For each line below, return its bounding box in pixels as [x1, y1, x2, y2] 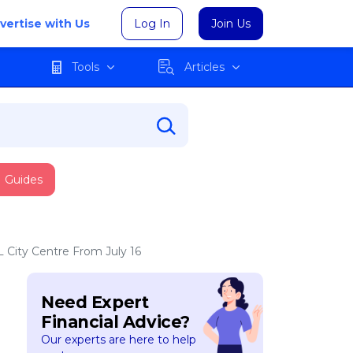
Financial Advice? [41, 312, 190, 332]
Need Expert [41, 292, 149, 312]
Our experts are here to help [41, 333, 196, 347]
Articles [184, 59, 225, 74]
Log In [134, 17, 170, 31]
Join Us [211, 17, 251, 31]
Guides [5, 173, 43, 187]
